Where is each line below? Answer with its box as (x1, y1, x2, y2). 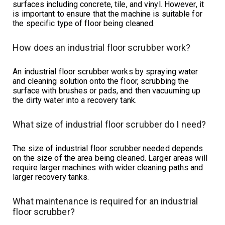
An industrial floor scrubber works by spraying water (13, 67, 198, 77)
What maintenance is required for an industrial (13, 196, 198, 207)
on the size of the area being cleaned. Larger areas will (13, 153, 207, 163)
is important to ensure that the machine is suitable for (13, 9, 202, 19)
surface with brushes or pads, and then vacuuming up (13, 86, 201, 96)
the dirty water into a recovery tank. (13, 95, 137, 105)
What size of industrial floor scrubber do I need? (13, 119, 206, 130)
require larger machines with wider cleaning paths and (13, 163, 203, 173)
